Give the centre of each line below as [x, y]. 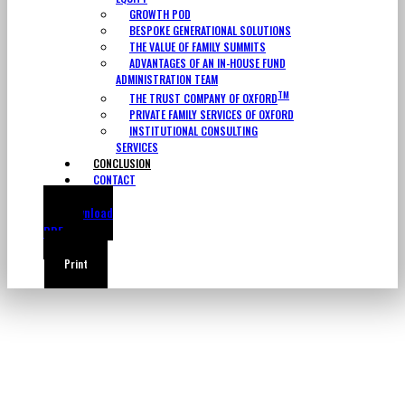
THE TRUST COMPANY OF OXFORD [203, 98]
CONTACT [114, 179]
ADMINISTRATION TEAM [167, 79]
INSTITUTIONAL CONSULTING [193, 130]
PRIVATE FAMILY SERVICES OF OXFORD [212, 114]
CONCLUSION [122, 163]
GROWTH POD [160, 14]
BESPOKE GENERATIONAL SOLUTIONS [210, 30]
